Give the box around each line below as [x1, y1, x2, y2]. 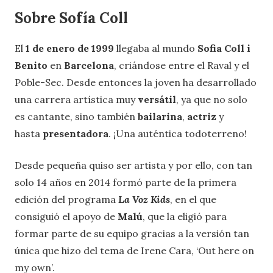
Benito [15, 58, 48, 71]
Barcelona [64, 58, 114, 71]
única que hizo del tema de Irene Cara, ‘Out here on [15, 244, 254, 257]
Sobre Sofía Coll [15, 8, 128, 27]
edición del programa [15, 193, 118, 205]
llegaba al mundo [114, 41, 197, 54]
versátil [138, 93, 176, 105]
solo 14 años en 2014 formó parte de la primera [15, 175, 236, 188]
